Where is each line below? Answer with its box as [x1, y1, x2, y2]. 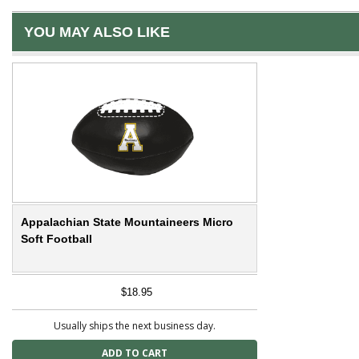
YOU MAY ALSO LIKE [24, 24, 170, 41]
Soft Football [21, 232, 92, 246]
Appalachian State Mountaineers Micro [21, 216, 233, 229]
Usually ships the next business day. [54, 319, 216, 333]
